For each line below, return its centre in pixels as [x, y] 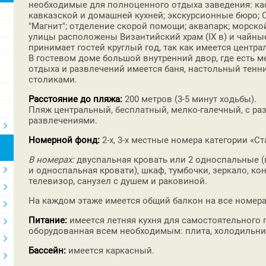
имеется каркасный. [110, 250]
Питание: [48, 220]
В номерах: [51, 159]
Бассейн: [47, 250]
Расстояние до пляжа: [75, 99]
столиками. [53, 79]
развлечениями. [63, 120]
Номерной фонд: [64, 140]
